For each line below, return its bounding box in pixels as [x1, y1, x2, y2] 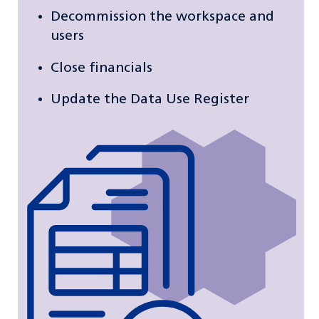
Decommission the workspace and [51, 10, 275, 25]
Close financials [51, 61, 153, 75]
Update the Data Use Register [51, 93, 250, 108]
